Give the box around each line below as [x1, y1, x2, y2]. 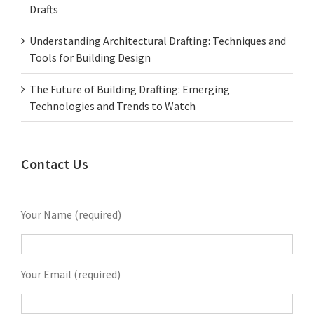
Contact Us [21, 154, 88, 172]
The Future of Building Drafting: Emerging [29, 81, 230, 96]
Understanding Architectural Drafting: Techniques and [29, 33, 286, 48]
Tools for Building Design [29, 50, 151, 64]
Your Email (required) [21, 266, 121, 281]
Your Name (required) [21, 207, 121, 221]
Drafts [29, 1, 58, 16]
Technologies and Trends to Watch [29, 98, 196, 113]
